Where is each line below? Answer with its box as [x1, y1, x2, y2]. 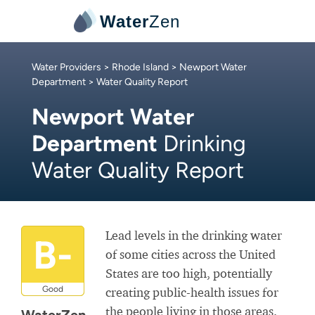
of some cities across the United [105, 247, 276, 262]
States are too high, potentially [105, 266, 272, 281]
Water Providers [32, 61, 101, 73]
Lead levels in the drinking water [105, 228, 282, 243]
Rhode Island [112, 61, 169, 73]
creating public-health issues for [105, 285, 278, 300]
